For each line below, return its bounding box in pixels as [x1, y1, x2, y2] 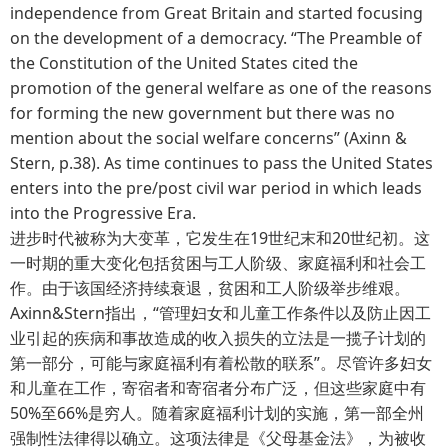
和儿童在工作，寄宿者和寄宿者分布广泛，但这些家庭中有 [10, 376, 426, 399]
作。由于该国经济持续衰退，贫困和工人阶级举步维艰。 [10, 276, 410, 299]
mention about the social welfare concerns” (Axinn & [10, 126, 407, 149]
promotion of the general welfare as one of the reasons [10, 76, 432, 99]
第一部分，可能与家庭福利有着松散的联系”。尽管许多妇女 [10, 351, 432, 374]
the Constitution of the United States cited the [10, 51, 358, 74]
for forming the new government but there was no [10, 101, 395, 124]
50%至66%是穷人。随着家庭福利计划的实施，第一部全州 [10, 401, 424, 424]
